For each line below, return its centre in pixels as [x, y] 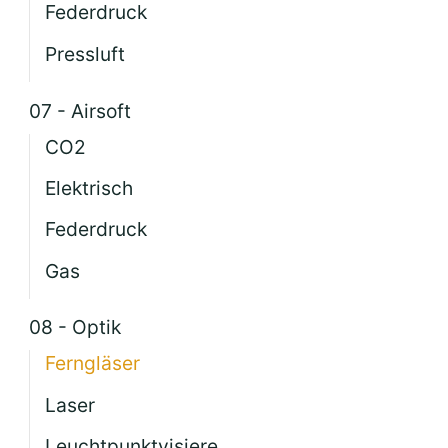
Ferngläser [93, 363]
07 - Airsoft [80, 110]
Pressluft [85, 53]
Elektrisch [89, 187]
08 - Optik [75, 327]
